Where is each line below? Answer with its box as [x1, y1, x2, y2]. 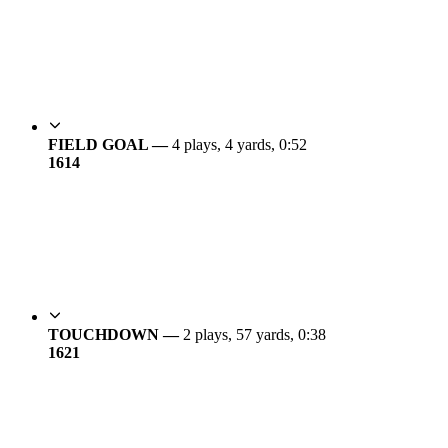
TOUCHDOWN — [48, 326, 183, 344]
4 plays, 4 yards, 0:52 [172, 136, 307, 154]
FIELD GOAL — [48, 136, 172, 154]
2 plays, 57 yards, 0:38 [183, 326, 326, 344]
